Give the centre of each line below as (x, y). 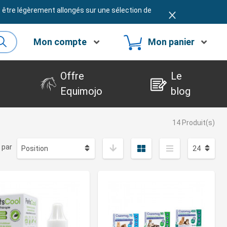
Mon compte (60, 42)
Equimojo (81, 91)
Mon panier (171, 42)
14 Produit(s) (194, 123)
